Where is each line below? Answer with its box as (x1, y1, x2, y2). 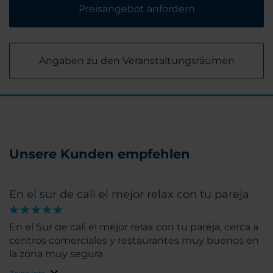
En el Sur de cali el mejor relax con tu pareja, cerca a (9, 221, 258, 233)
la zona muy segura (9, 248, 103, 260)
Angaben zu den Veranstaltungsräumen (38, 55, 235, 67)
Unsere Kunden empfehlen (9, 146, 190, 162)
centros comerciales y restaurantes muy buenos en (9, 235, 259, 247)
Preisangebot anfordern (78, 3, 195, 15)
